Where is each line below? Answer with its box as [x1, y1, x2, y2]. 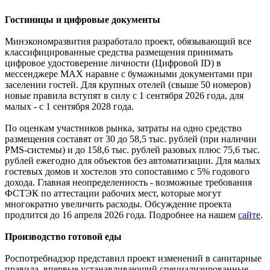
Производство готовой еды [5, 231, 122, 242]
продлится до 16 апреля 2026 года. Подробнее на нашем [5, 209, 238, 220]
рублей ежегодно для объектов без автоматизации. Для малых [5, 155, 260, 166]
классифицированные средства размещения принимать [5, 46, 233, 57]
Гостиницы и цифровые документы [5, 14, 160, 25]
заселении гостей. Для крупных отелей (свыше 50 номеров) [5, 79, 251, 90]
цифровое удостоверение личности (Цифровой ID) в [5, 57, 221, 68]
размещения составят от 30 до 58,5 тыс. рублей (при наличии [5, 133, 257, 144]
